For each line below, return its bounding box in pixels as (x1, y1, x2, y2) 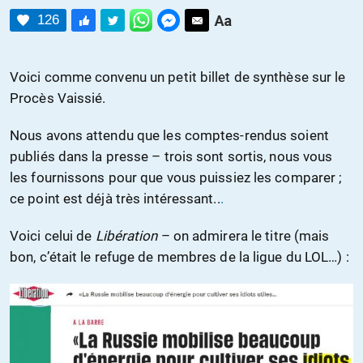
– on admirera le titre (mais (157, 228, 330, 244)
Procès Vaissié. (10, 90, 106, 106)
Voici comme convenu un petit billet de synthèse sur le (10, 69, 346, 85)
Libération (95, 228, 158, 244)
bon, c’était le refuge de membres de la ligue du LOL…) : (10, 249, 349, 265)
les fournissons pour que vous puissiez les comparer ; (10, 169, 343, 186)
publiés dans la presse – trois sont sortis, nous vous (10, 148, 333, 164)
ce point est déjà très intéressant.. (10, 190, 220, 207)
